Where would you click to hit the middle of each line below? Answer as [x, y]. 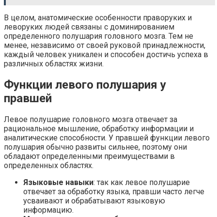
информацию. [48, 210]
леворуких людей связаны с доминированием [89, 27]
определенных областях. [49, 166]
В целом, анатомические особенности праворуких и [98, 18]
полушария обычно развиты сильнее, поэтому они [95, 147]
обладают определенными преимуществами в [89, 156]
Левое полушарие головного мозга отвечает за [91, 120]
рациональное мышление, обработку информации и [99, 129]
